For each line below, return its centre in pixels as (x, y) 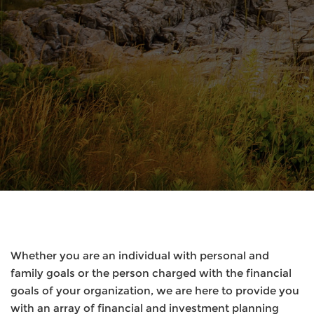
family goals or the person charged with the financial (151, 273)
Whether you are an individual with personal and (140, 255)
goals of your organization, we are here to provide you (155, 291)
